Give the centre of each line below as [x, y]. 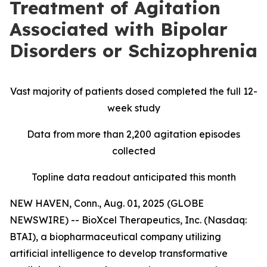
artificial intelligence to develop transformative [119, 253]
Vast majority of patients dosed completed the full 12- [133, 91]
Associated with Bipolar [119, 29]
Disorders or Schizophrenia [133, 51]
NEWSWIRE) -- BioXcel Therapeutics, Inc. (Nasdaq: [128, 220]
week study [133, 108]
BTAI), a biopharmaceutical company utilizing [115, 237]
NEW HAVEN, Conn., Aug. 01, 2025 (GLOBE [107, 203]
